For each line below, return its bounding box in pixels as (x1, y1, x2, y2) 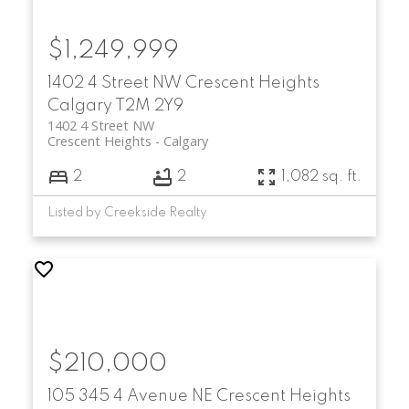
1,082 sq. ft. (281, 169, 362, 184)
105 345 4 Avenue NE (47, 388, 216, 405)
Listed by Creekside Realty (47, 206, 207, 220)
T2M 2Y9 (114, 98, 184, 115)
